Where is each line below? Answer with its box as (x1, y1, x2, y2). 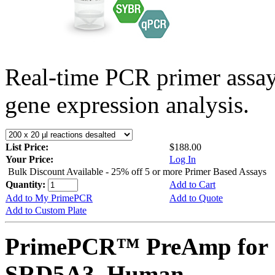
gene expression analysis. (5, 91, 249, 118)
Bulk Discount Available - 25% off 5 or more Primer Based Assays (8, 166, 266, 177)
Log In (169, 153, 196, 165)
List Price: (6, 141, 51, 152)
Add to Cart (169, 179, 215, 190)
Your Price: (6, 153, 53, 165)
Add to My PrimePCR (6, 192, 93, 203)
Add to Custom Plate (6, 204, 87, 215)
